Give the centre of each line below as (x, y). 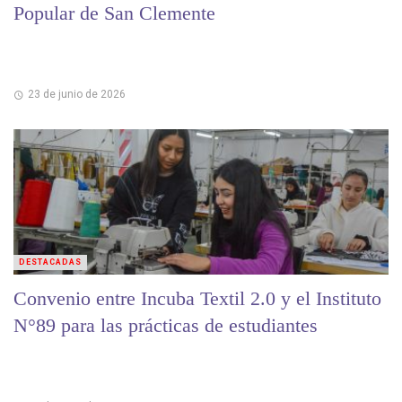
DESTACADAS (50, 262)
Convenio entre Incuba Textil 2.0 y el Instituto (197, 298)
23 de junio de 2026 (76, 94)
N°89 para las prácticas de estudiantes (166, 325)
